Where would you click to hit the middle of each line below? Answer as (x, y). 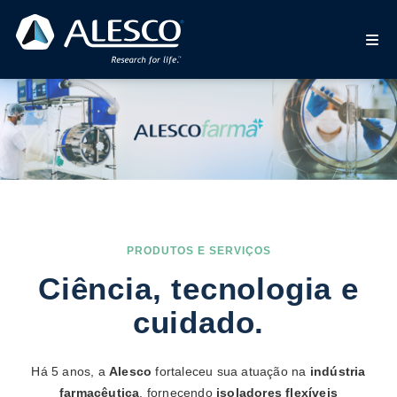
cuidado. (198, 323)
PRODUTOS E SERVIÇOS (198, 251)
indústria (338, 372)
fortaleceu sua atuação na (231, 372)
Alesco (131, 372)
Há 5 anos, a (70, 372)
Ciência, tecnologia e (198, 289)
